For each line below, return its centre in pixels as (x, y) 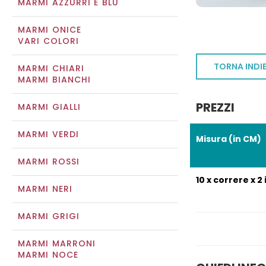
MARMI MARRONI (57, 243)
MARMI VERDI (49, 134)
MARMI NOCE (48, 255)
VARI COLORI (49, 41)
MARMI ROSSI (49, 161)
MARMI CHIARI (51, 68)
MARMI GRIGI (49, 216)
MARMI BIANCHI (55, 80)
